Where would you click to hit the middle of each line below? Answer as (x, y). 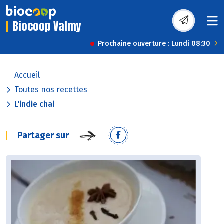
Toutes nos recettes (51, 90)
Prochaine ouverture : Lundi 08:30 (154, 44)
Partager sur (43, 136)
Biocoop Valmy (47, 26)
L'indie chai (34, 104)
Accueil (27, 75)
